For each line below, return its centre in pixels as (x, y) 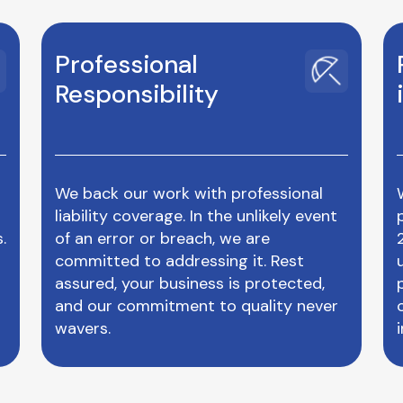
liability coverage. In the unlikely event (196, 216)
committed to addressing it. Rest (179, 261)
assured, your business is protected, (190, 283)
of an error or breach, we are (162, 238)
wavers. (83, 328)
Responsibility (137, 94)
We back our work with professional (189, 193)
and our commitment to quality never (197, 306)
